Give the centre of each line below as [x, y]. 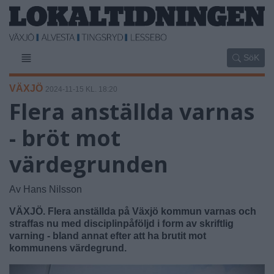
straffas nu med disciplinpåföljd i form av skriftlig [121, 223]
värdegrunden [89, 164]
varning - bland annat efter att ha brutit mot [108, 235]
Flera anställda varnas [132, 111]
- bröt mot [65, 138]
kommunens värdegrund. [68, 248]
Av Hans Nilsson [46, 189]
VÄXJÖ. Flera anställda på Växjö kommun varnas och [133, 211]
